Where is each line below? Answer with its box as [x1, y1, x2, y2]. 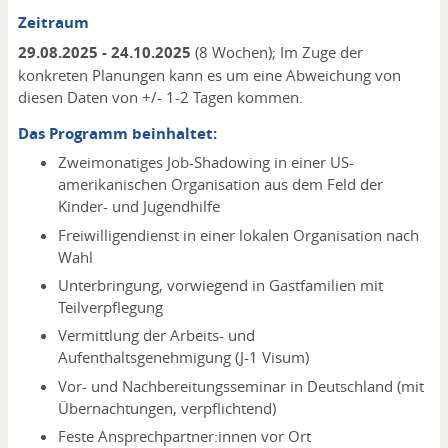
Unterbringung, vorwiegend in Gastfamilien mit [57, 275, 383, 296]
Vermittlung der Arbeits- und [57, 325, 255, 346]
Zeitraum [17, 12, 89, 34]
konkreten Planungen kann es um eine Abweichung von [17, 64, 401, 85]
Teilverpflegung [57, 297, 163, 318]
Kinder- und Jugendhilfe [57, 196, 220, 217]
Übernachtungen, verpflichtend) [57, 397, 276, 418]
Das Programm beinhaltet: [17, 122, 217, 144]
